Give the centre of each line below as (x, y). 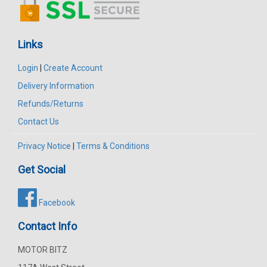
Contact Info (47, 226)
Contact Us (38, 121)
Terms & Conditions (113, 146)
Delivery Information (56, 86)
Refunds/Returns (51, 103)
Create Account (73, 68)
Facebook (56, 202)
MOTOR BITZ (43, 249)
